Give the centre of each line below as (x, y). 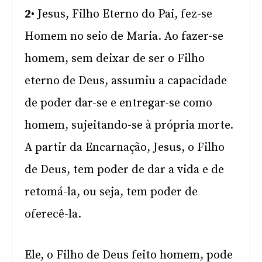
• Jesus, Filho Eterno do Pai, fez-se (122, 14)
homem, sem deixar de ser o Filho (115, 59)
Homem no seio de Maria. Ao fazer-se (124, 37)
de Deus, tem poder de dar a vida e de (125, 170)
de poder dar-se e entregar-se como (119, 103)
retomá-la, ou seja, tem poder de (111, 192)
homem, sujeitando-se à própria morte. (129, 125)
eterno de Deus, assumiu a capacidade (126, 81)
